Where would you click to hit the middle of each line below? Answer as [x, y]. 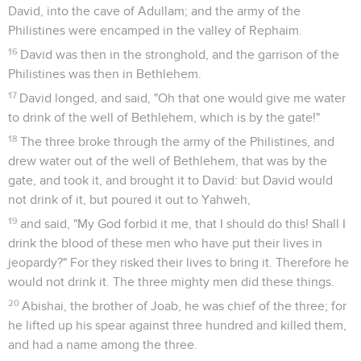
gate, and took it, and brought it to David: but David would [170, 180]
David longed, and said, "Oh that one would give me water [183, 98]
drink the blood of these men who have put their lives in [165, 243]
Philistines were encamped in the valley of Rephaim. [155, 30]
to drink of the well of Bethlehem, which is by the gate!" [164, 117]
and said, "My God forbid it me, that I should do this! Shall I [183, 224]
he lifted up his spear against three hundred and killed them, [177, 325]
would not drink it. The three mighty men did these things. [171, 282]
